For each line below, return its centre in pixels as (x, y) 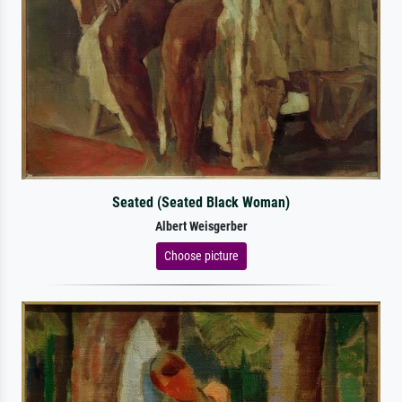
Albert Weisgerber (201, 226)
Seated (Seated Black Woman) (201, 202)
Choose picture (201, 255)
